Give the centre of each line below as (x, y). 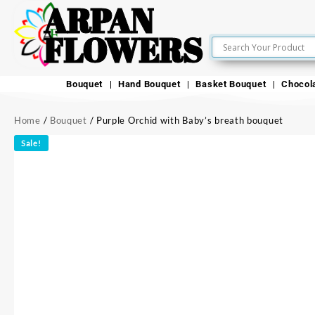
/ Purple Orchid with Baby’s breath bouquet (185, 121)
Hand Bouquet (149, 84)
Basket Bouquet (231, 84)
